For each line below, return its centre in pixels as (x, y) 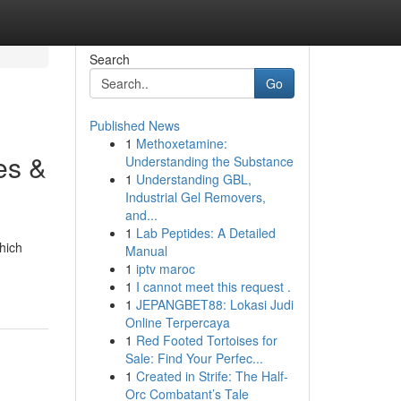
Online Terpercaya (177, 322)
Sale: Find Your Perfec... (194, 358)
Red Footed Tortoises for (206, 340)
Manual (146, 251)
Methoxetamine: (181, 143)
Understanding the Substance (209, 161)
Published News (134, 125)
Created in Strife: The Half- (212, 376)
